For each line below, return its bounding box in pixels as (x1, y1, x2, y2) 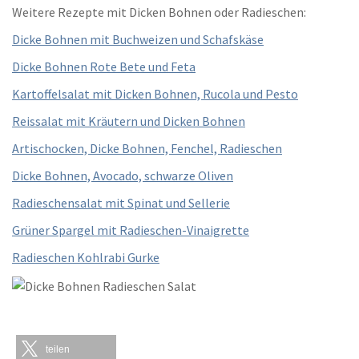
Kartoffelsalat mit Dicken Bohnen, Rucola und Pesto (12, 86, 298, 103)
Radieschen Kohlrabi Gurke (12, 249, 159, 266)
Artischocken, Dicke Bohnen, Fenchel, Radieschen (12, 140, 282, 157)
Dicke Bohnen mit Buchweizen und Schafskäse (12, 31, 264, 48)
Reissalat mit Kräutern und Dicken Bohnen (12, 113, 245, 130)
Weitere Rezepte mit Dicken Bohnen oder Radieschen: (12, 4, 306, 21)
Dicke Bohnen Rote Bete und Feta (12, 58, 196, 75)
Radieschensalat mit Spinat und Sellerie (12, 195, 230, 212)
